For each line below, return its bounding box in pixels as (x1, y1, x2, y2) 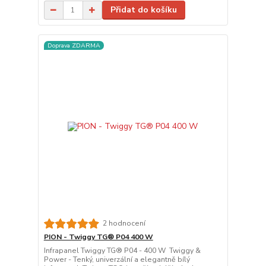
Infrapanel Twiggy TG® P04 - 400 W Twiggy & (43, 245, 201, 255)
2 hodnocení (102, 218, 145, 229)
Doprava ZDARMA (47, 40, 100, 50)
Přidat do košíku (110, 4, 177, 16)
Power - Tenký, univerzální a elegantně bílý (43, 254, 190, 264)
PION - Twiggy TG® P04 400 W (43, 232, 153, 242)
